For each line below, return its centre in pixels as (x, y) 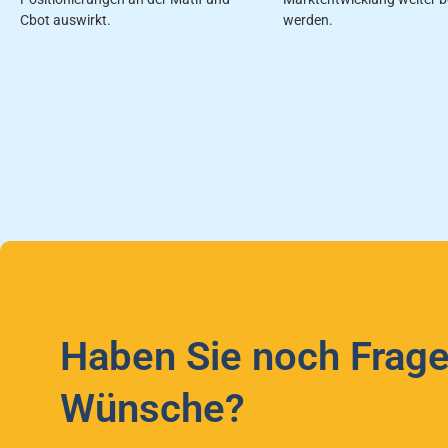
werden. (307, 19)
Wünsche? (152, 408)
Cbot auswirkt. (65, 19)
